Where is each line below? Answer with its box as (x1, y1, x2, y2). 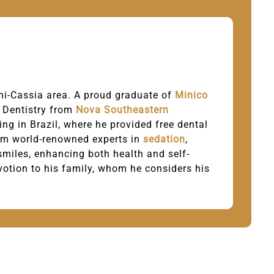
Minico (175, 89, 209, 101)
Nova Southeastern (76, 103, 169, 116)
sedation (143, 133, 186, 145)
